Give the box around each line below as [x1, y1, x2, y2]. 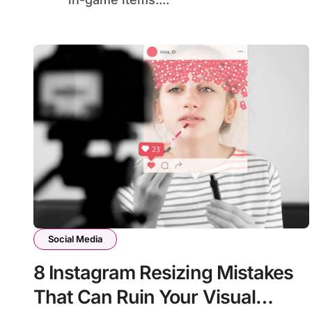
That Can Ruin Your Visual [33, 285, 256, 309]
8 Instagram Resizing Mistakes [33, 260, 293, 284]
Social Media [48, 233, 102, 244]
